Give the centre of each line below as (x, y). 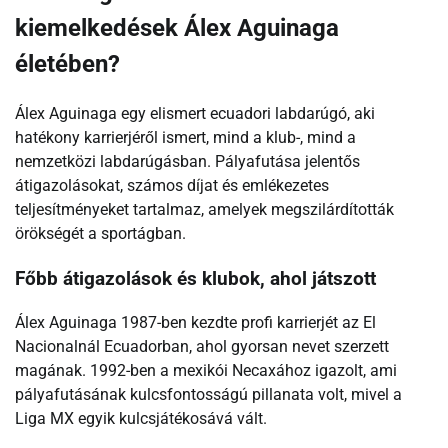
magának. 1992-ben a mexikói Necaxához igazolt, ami (206, 371)
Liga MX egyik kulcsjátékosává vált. (141, 419)
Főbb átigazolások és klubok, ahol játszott (195, 278)
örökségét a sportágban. (100, 233)
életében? (67, 64)
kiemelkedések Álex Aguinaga (177, 28)
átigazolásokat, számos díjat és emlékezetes (172, 185)
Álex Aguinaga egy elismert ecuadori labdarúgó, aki (195, 113)
